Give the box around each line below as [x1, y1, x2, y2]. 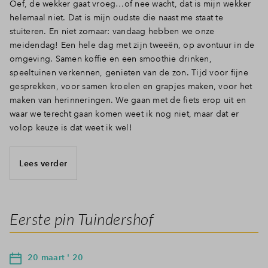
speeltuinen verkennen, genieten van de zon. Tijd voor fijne [10, 67, 248, 78]
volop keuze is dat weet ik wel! [10, 122, 132, 133]
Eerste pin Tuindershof [10, 209, 153, 229]
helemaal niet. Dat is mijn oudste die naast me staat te [10, 12, 223, 23]
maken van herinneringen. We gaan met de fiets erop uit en [10, 95, 246, 106]
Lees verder [19, 157, 68, 169]
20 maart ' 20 [28, 252, 84, 263]
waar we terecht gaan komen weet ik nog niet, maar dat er [10, 108, 239, 120]
